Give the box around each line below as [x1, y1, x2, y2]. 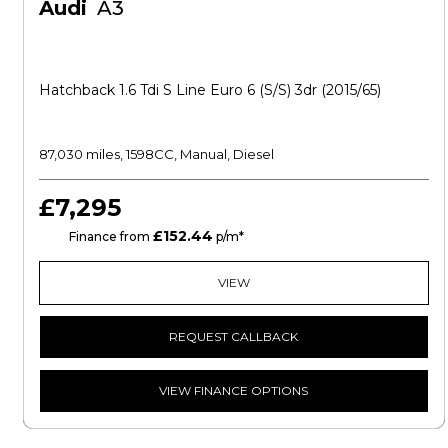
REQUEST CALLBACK [169, 328, 299, 344]
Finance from [66, 228, 153, 244]
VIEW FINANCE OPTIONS [159, 382, 309, 398]
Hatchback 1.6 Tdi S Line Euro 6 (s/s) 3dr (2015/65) [39, 80, 381, 99]
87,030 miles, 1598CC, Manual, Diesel [39, 145, 274, 162]
